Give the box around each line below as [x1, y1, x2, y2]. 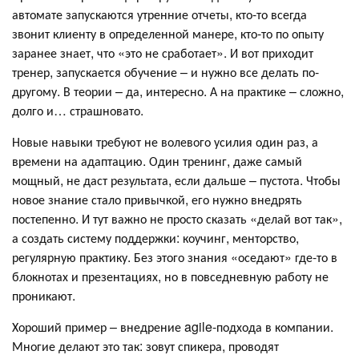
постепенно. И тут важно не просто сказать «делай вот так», [12, 209, 342, 228]
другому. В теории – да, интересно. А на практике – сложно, [12, 82, 344, 101]
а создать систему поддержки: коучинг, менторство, [12, 228, 299, 248]
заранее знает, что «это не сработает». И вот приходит [12, 43, 313, 63]
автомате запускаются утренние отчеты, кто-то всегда [12, 5, 307, 24]
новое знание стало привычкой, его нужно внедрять [12, 190, 302, 209]
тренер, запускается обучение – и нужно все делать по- [12, 63, 319, 82]
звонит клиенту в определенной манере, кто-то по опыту [12, 24, 324, 43]
